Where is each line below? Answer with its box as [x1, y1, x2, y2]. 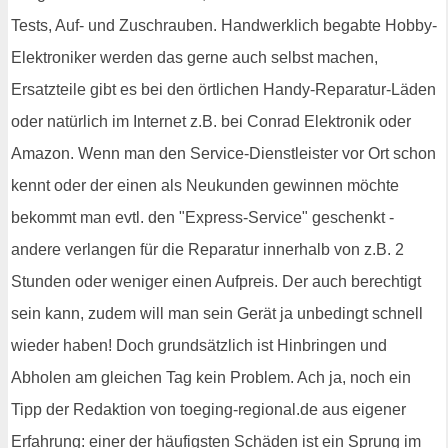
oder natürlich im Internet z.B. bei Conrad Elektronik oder [11, 113, 411, 131]
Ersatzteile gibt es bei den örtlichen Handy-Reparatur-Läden [11, 81, 436, 99]
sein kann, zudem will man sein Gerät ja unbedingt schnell [11, 305, 423, 323]
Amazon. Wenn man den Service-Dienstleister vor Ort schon [11, 145, 436, 163]
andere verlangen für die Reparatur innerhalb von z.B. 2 [11, 241, 404, 259]
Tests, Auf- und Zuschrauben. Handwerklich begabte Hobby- [11, 17, 437, 35]
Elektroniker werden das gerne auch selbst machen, [11, 49, 378, 67]
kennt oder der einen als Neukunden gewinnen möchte [11, 177, 399, 195]
